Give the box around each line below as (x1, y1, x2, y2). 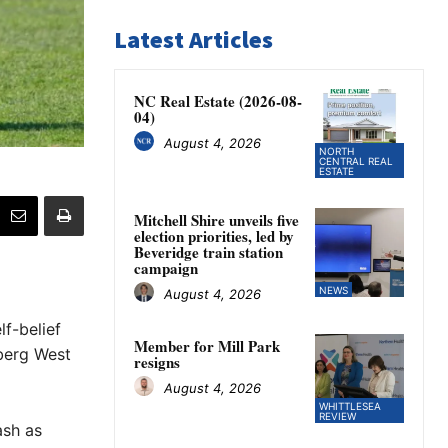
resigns (134, 351, 180, 374)
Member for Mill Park (134, 335, 280, 358)
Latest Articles (114, 24, 273, 56)
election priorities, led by (134, 225, 294, 248)
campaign (134, 257, 198, 280)
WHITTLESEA (318, 400, 381, 413)
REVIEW (318, 410, 356, 423)
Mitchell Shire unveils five (134, 209, 299, 232)
